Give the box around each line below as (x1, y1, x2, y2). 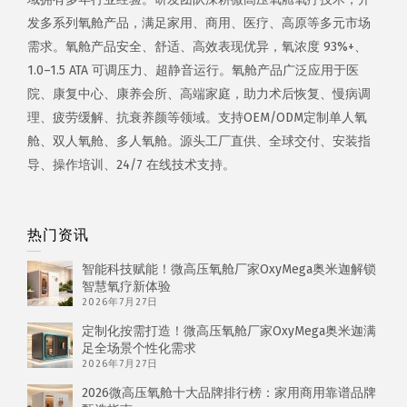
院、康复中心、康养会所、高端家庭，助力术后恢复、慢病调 (27, 86, 371, 102)
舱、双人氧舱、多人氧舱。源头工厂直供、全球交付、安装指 (27, 134, 371, 149)
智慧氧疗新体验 (82, 279, 171, 294)
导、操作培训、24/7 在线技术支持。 (27, 157, 235, 173)
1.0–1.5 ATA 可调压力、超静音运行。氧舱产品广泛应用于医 (27, 63, 359, 78)
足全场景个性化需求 (82, 341, 196, 356)
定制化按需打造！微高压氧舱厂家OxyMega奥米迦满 (82, 323, 376, 339)
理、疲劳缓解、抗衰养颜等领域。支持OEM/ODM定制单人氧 (27, 110, 367, 125)
